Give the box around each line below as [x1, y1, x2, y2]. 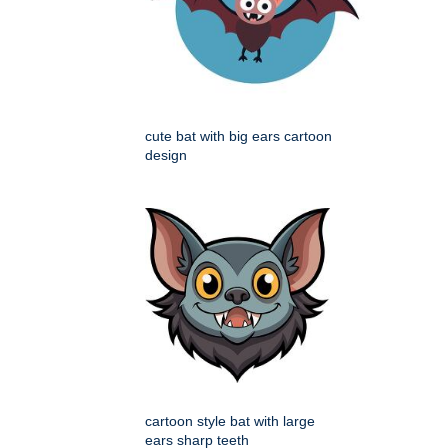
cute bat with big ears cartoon [145, 128, 332, 145]
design [145, 147, 187, 164]
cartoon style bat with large [145, 413, 315, 430]
